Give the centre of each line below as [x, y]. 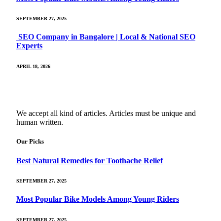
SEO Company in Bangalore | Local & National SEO [106, 37]
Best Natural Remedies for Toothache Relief [90, 160]
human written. [40, 122]
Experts [29, 46]
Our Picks [30, 141]
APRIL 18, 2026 [33, 66]
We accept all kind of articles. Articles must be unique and [106, 113]
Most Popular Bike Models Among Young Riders [98, 199]
